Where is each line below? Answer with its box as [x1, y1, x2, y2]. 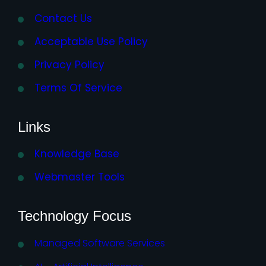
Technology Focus [18, 207, 131, 224]
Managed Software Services [34, 236, 165, 250]
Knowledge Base [34, 146, 119, 161]
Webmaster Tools [34, 169, 125, 184]
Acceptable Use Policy [34, 34, 148, 49]
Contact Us [34, 11, 92, 26]
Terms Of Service [34, 80, 122, 95]
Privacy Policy [34, 57, 104, 72]
